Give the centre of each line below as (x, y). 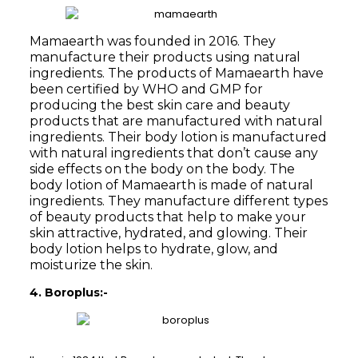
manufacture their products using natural (165, 58)
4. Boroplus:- (68, 293)
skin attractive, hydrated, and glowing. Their (168, 233)
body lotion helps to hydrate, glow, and (153, 249)
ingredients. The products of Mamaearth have (176, 74)
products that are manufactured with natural (176, 121)
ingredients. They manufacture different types (178, 201)
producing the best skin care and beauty (159, 105)
